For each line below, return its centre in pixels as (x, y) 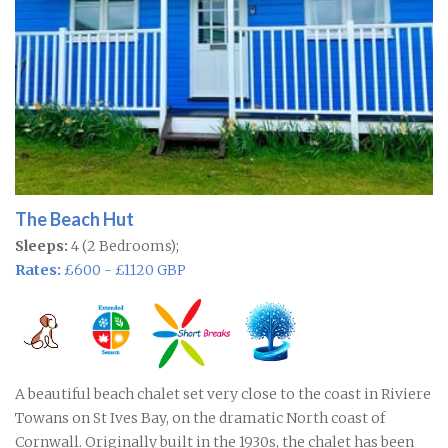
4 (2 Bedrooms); (123, 245)
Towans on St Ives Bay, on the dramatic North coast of (200, 417)
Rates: (38, 269)
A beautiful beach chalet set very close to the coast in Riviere (223, 393)
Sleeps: (41, 245)
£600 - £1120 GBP (123, 269)
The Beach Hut (74, 218)
